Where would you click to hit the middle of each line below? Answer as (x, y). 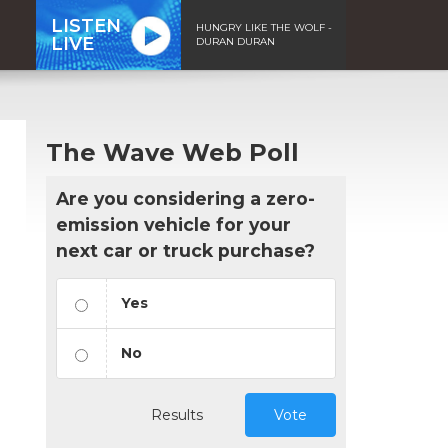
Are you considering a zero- (185, 198)
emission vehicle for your (173, 224)
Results (177, 414)
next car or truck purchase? (185, 250)
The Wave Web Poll (172, 152)
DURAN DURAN (235, 41)
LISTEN (86, 25)
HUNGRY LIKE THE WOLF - (264, 27)
